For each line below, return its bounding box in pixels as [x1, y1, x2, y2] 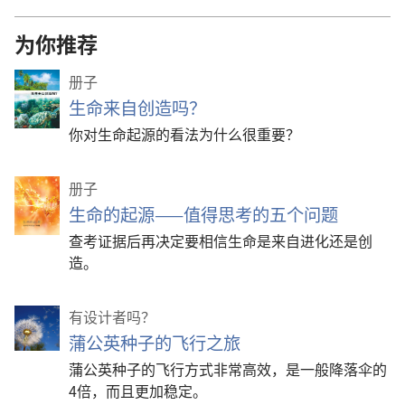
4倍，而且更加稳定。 [69, 379, 207, 401]
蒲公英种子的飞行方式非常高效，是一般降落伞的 [69, 357, 387, 380]
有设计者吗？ [69, 305, 155, 327]
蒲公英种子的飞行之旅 [69, 329, 240, 355]
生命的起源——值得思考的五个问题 [69, 201, 338, 227]
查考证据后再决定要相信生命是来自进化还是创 [69, 229, 372, 251]
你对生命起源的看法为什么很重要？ [69, 122, 300, 145]
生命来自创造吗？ [69, 94, 206, 120]
